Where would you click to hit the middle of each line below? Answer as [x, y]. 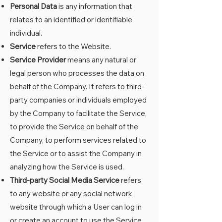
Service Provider [38, 60]
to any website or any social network [71, 194]
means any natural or [101, 60]
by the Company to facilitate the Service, [78, 113]
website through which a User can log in [76, 207]
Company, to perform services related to [78, 140]
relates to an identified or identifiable [71, 20]
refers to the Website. [73, 46]
